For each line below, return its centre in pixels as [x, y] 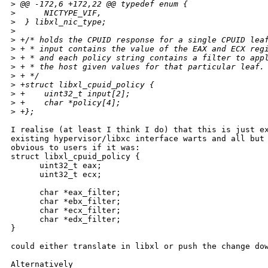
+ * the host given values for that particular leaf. [140, 67]
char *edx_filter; [66, 220]
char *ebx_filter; [66, 202]
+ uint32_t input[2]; [73, 94]
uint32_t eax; [56, 166]
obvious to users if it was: [75, 148]
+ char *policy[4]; [68, 103]
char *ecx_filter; [66, 211]
